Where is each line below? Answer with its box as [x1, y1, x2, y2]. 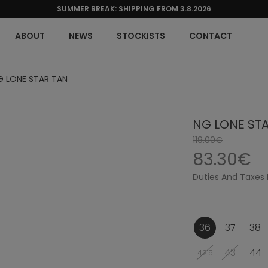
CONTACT [188, 29, 232, 42]
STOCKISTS [116, 29, 165, 42]
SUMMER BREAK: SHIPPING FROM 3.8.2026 [57, 4, 211, 14]
